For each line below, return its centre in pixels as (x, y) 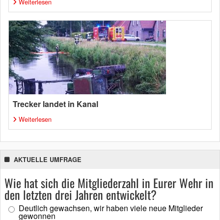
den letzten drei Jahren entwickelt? (81, 194)
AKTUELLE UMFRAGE (48, 160)
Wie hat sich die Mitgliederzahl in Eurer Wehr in (109, 183)
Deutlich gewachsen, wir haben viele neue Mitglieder (111, 208)
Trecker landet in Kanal (55, 104)
